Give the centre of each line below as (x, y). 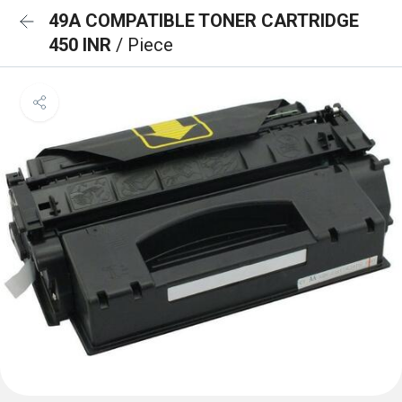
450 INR (82, 45)
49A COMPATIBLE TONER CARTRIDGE (204, 21)
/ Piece (144, 45)
